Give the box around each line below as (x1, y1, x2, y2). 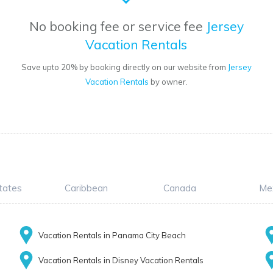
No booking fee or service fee (29, 18, 206, 35)
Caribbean (64, 182, 108, 194)
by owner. (148, 77, 188, 87)
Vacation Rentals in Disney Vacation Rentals (38, 255, 204, 266)
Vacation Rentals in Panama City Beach (38, 230, 186, 241)
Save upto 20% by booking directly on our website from (21, 62, 228, 73)
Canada (163, 182, 196, 194)
